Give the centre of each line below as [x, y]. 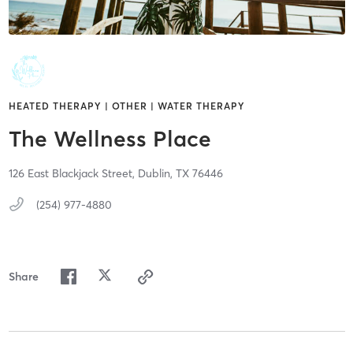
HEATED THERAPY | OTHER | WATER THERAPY [126, 106]
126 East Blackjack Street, [73, 174]
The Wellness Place [110, 139]
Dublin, [156, 174]
